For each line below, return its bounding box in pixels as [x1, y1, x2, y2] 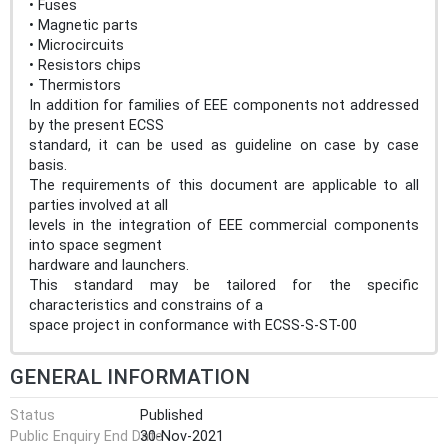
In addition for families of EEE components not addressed [29, 96, 419, 114]
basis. [29, 156, 67, 174]
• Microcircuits [29, 36, 124, 54]
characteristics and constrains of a [29, 296, 263, 314]
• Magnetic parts [29, 16, 138, 34]
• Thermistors [29, 76, 121, 94]
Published [140, 406, 203, 424]
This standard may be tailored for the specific [29, 276, 419, 294]
